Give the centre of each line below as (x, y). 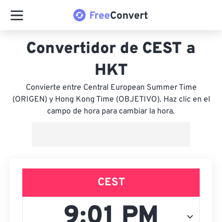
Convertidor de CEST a (111, 49)
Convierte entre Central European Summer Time (111, 88)
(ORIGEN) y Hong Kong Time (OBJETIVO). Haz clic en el (111, 100)
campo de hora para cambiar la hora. (111, 111)
